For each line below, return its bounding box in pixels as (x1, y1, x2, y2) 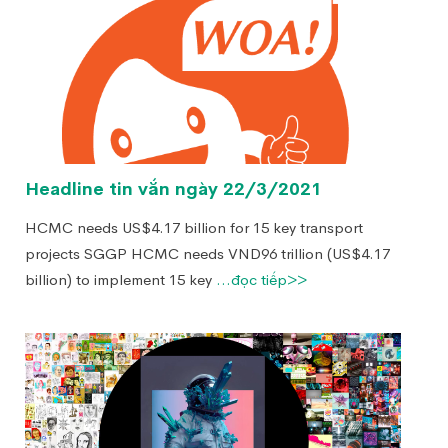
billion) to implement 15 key (25, 270, 216, 289)
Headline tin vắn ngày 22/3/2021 (25, 178, 322, 200)
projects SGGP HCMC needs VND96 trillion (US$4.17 (25, 244, 390, 263)
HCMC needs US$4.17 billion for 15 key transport (25, 218, 363, 237)
